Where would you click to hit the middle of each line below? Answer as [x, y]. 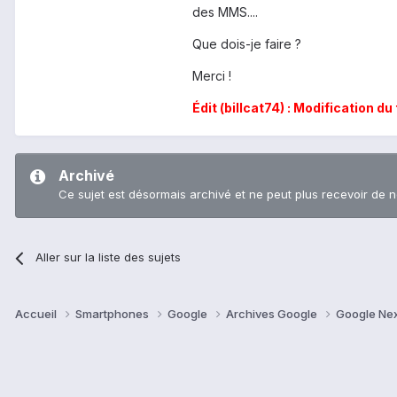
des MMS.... [225, 12]
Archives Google [273, 314]
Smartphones [113, 314]
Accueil [37, 314]
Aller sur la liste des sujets [109, 257]
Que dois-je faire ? [247, 44]
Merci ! [212, 76]
